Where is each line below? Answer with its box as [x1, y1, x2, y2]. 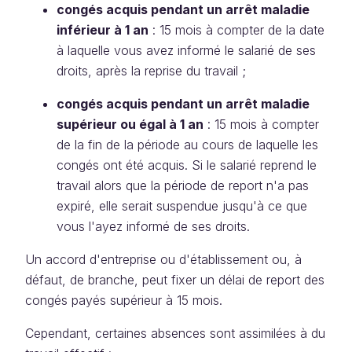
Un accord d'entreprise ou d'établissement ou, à [25, 251, 302, 267]
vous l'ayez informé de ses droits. [57, 218, 250, 234]
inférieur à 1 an [57, 22, 148, 38]
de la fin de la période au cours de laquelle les [57, 137, 318, 152]
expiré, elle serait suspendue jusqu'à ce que [57, 198, 307, 214]
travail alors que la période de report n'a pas [57, 178, 309, 193]
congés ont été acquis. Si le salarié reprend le [57, 157, 317, 173]
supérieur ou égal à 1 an [57, 116, 203, 132]
